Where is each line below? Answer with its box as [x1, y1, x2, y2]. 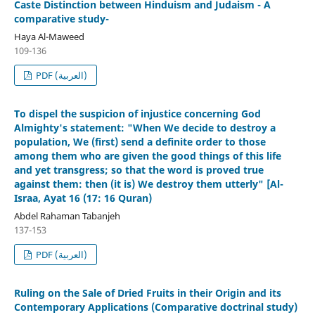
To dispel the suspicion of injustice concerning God [13, 106, 261, 120]
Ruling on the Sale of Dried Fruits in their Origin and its [13, 285, 281, 300]
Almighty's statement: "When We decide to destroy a [13, 120, 276, 134]
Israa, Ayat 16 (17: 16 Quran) [13, 191, 152, 205]
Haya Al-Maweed [13, 30, 84, 43]
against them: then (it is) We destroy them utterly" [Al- [13, 176, 283, 191]
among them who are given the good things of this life [13, 148, 281, 162]
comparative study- [13, 11, 109, 25]
